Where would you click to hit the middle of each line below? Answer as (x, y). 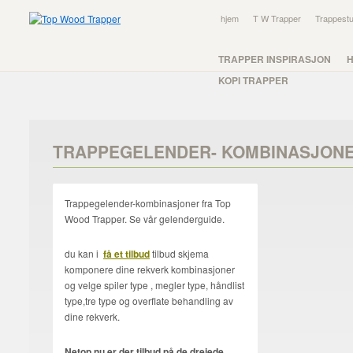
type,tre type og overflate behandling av (149, 301)
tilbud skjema (179, 253)
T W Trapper (277, 18)
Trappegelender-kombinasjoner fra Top (148, 203)
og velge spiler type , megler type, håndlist (154, 285)
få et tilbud (126, 254)
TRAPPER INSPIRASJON (275, 59)
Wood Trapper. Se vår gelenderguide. (145, 219)
